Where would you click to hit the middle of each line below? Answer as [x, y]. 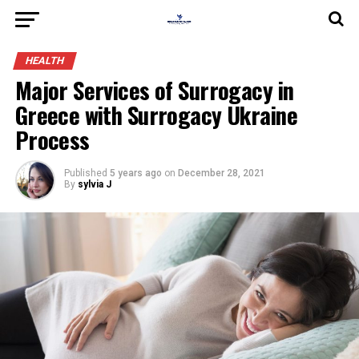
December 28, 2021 [221, 173]
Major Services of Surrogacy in [154, 90]
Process [52, 139]
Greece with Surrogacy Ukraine [156, 115]
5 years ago [135, 173]
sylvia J [94, 184]
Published [85, 173]
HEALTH [44, 61]
